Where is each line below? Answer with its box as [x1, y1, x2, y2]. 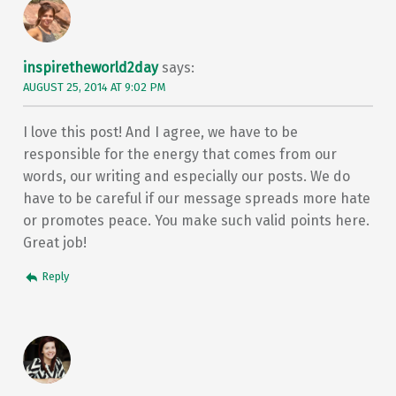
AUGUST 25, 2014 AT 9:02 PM [22, 80, 166, 95]
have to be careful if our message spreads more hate [22, 190, 370, 208]
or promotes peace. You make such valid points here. [22, 212, 369, 230]
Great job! [22, 234, 87, 252]
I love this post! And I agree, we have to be [22, 124, 298, 141]
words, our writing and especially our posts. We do [22, 168, 350, 186]
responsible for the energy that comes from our [22, 146, 337, 164]
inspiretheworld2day [22, 59, 158, 77]
